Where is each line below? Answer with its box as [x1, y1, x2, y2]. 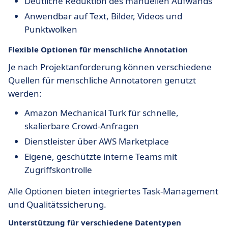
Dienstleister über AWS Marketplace [24, 135, 169, 147]
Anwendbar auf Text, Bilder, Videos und [24, 10, 182, 22]
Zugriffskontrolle [24, 164, 92, 176]
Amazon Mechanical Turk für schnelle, [24, 107, 179, 119]
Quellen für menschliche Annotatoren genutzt [8, 74, 196, 86]
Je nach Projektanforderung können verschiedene [8, 61, 212, 73]
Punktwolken [24, 23, 77, 35]
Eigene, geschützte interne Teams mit [24, 151, 177, 162]
